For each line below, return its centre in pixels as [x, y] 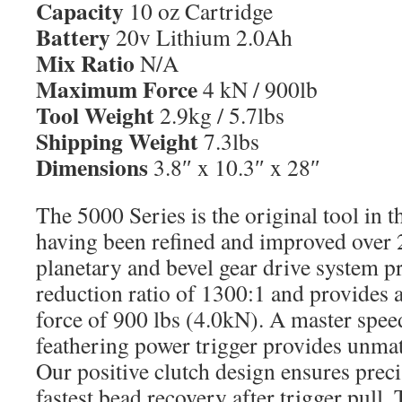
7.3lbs [232, 141]
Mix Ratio [88, 63]
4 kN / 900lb [260, 89]
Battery [76, 37]
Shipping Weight [120, 141]
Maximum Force [119, 89]
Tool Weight [98, 115]
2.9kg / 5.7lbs [222, 115]
